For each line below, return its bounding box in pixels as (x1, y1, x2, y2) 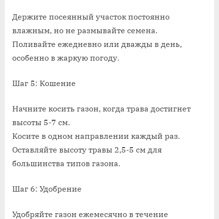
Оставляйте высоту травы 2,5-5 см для (12, 145, 162, 155)
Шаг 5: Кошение (12, 78, 76, 88)
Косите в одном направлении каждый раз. (12, 131, 180, 141)
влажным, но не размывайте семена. (12, 25, 157, 36)
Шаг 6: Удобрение (12, 184, 82, 194)
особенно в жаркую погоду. (12, 53, 119, 63)
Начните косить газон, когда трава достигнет (12, 104, 191, 114)
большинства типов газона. (12, 158, 120, 169)
